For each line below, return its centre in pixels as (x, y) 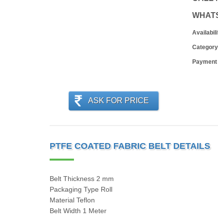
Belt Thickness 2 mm (82, 179)
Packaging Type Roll (81, 189)
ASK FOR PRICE (118, 100)
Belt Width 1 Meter (78, 211)
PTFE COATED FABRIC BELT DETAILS (130, 146)
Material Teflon (72, 200)
